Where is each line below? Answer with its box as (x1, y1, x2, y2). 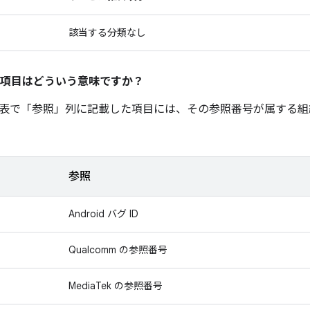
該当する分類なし (69, 26, 146, 39)
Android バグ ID (69, 208, 138, 220)
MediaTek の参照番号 (69, 280, 163, 292)
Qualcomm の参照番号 (69, 244, 167, 256)
